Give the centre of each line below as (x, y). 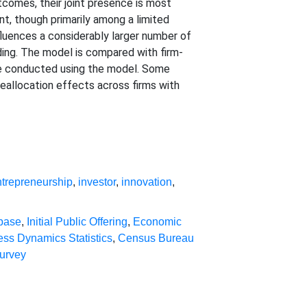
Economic (158, 222)
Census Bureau (156, 238)
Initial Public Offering (77, 222)
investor (97, 182)
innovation (147, 182)
